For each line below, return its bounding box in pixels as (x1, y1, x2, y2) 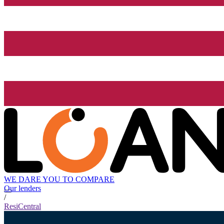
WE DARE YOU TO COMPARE (4, 175, 114, 184)
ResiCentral (4, 202, 41, 211)
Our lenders (4, 184, 41, 193)
